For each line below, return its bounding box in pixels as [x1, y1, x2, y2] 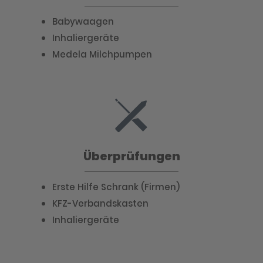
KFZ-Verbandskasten [52, 197, 149, 210]
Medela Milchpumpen [52, 48, 152, 60]
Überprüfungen [83, 148, 180, 164]
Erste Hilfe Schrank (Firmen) [52, 181, 180, 193]
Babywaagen [52, 15, 114, 28]
